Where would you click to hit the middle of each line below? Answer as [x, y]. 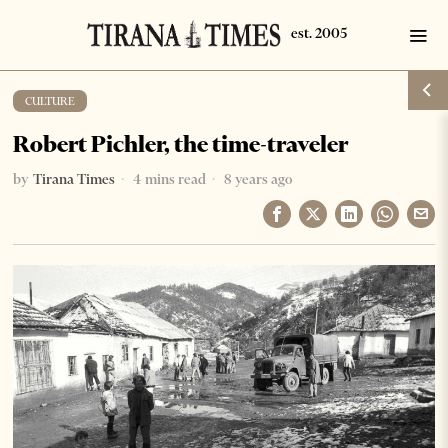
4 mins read [168, 179]
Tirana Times [74, 179]
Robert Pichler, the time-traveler [181, 144]
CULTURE [50, 101]
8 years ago [257, 179]
